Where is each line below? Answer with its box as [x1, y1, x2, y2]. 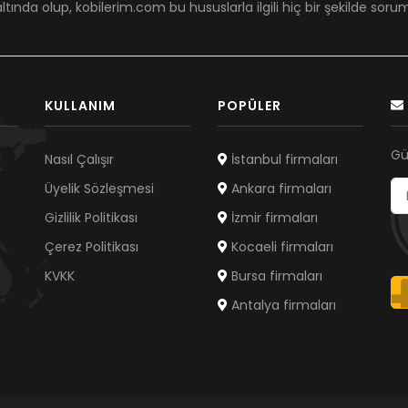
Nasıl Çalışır [45, 150, 114, 169]
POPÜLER [218, 97, 281, 116]
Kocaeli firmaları [228, 238, 333, 257]
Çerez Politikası [45, 238, 138, 257]
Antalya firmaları [228, 296, 336, 315]
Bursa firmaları [228, 267, 322, 286]
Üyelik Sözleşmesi [45, 179, 154, 199]
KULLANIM [45, 97, 116, 116]
